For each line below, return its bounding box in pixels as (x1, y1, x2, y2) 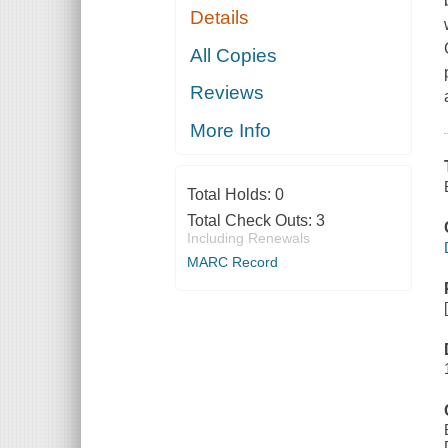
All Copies (190, 44, 278, 66)
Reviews (190, 82, 265, 104)
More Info (190, 119, 272, 141)
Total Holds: (186, 185, 275, 203)
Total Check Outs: (186, 211, 316, 229)
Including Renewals (186, 229, 310, 246)
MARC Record (186, 253, 278, 270)
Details (190, 7, 250, 29)
